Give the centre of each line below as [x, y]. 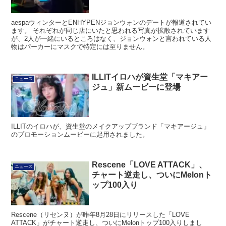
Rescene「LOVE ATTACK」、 [150, 165]
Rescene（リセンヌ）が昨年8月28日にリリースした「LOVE [101, 214]
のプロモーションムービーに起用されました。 [80, 135]
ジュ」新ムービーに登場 [136, 87]
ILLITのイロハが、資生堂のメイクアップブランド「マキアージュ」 [111, 127]
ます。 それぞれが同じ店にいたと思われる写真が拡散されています [111, 30]
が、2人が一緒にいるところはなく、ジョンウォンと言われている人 [111, 38]
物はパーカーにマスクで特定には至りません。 [80, 46]
